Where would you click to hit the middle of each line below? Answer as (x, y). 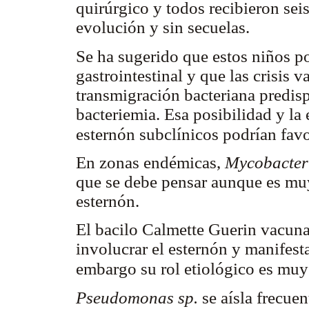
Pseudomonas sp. (137, 297)
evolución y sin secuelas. (163, 28)
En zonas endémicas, (150, 163)
